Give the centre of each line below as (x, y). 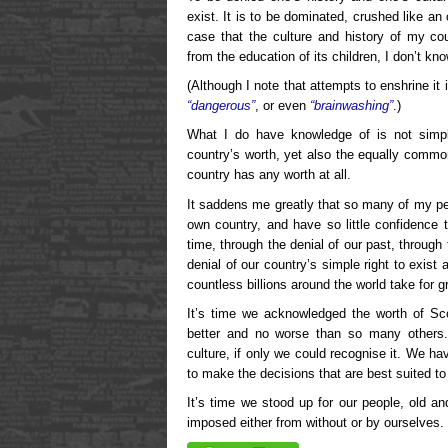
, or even (282, 106)
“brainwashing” (351, 106)
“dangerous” (221, 106)
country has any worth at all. (269, 175)
